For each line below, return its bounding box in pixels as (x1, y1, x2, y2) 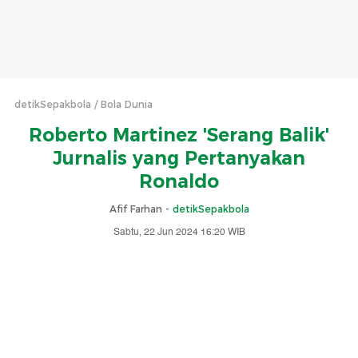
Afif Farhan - (109, 203, 173, 215)
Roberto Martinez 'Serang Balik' (29, 124, 329, 146)
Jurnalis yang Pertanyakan (53, 147, 305, 169)
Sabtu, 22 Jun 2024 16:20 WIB (113, 225, 245, 240)
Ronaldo (139, 170, 219, 193)
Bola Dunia (101, 98, 153, 110)
